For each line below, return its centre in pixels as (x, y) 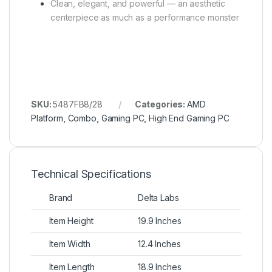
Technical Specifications (91, 174)
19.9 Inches (160, 220)
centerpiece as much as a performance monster (145, 17)
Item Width (70, 243)
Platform (47, 118)
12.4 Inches (159, 243)
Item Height (71, 220)
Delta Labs (158, 197)
